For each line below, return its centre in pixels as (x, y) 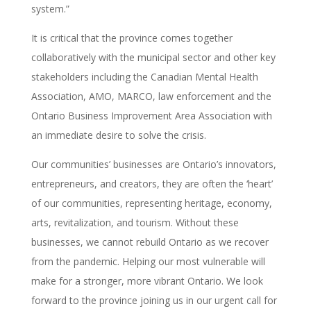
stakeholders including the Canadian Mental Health (144, 76)
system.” (50, 8)
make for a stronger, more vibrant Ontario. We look (147, 280)
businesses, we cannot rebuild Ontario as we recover (150, 242)
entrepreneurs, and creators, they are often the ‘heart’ (152, 183)
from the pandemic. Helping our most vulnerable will (148, 261)
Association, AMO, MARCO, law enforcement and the (151, 96)
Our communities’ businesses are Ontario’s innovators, (153, 164)
